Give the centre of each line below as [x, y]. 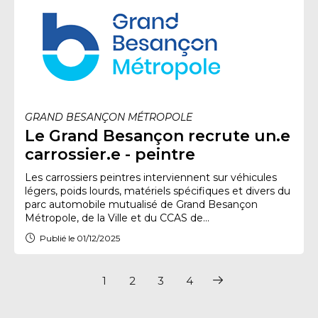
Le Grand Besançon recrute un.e [158, 136]
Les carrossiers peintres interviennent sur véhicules [151, 177]
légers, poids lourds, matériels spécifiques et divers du [158, 191]
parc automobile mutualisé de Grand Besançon [141, 204]
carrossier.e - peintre [110, 154]
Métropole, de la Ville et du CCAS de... [117, 218]
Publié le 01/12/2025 [80, 238]
